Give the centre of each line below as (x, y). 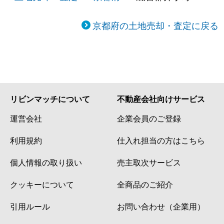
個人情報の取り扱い (46, 162)
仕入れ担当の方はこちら (161, 140)
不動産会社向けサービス (161, 98)
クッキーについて (42, 184)
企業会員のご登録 (149, 118)
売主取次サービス (149, 162)
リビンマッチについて (50, 98)
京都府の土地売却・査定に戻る (155, 25)
